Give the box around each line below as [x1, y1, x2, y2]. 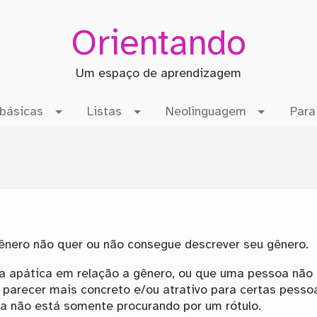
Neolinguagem [165, 105, 246, 119]
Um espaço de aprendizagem [75, 67, 241, 81]
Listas [87, 105, 122, 119]
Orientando [70, 25, 246, 64]
